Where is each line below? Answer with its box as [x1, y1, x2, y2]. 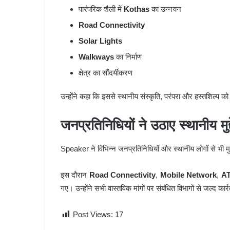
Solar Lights [79, 36, 122, 46]
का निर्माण [114, 52, 142, 62]
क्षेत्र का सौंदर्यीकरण [79, 68, 132, 78]
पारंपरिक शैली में [79, 5, 124, 14]
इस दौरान [61, 170, 89, 179]
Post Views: [73, 209, 113, 219]
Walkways [79, 52, 114, 62]
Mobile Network [160, 170, 217, 179]
